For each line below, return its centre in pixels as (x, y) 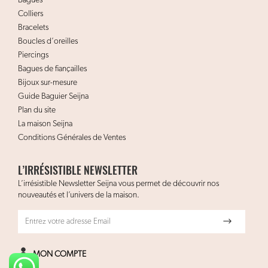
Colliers (31, 14)
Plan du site (37, 110)
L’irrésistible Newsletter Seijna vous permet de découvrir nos (118, 184)
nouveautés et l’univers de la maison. (79, 195)
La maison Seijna (45, 124)
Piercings (33, 55)
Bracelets (33, 28)
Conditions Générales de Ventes (72, 138)
